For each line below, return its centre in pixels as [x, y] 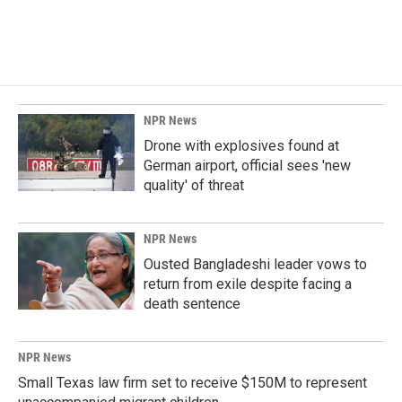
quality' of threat [194, 185]
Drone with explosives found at [241, 146]
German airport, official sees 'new [247, 166]
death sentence [192, 304]
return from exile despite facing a [248, 284]
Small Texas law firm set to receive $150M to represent [192, 383]
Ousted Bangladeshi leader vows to [255, 264]
